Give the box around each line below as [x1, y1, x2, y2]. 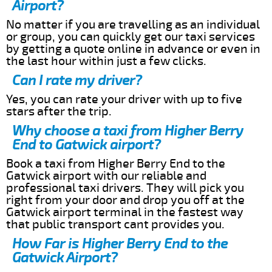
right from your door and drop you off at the [6, 192, 245, 208]
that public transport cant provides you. [6, 216, 225, 232]
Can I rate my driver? [12, 71, 142, 89]
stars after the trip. [6, 103, 112, 119]
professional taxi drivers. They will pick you [6, 180, 244, 195]
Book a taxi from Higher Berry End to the [6, 155, 225, 171]
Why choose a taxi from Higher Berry [12, 121, 243, 140]
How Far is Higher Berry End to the [12, 234, 228, 253]
